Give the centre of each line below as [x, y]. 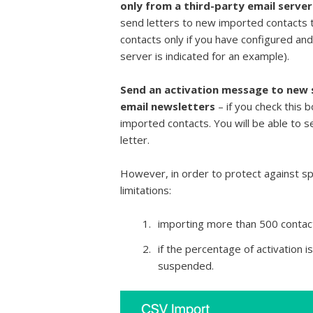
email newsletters [169, 106]
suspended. [186, 265]
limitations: [146, 190]
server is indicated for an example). [205, 56]
